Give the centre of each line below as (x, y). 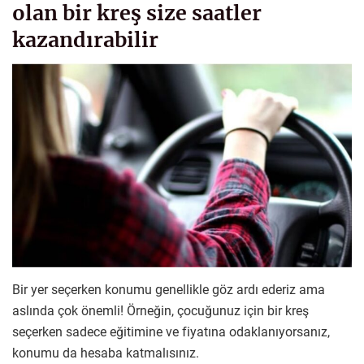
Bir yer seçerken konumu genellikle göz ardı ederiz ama (169, 290)
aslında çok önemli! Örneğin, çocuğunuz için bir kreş (160, 311)
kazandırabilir (85, 39)
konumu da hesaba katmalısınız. (106, 353)
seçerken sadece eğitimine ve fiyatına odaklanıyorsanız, (171, 332)
